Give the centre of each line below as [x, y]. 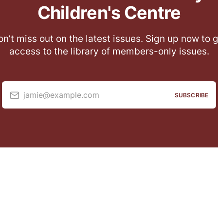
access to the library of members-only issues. [109, 51]
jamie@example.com [61, 95]
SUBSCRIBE [191, 95]
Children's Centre [109, 13]
